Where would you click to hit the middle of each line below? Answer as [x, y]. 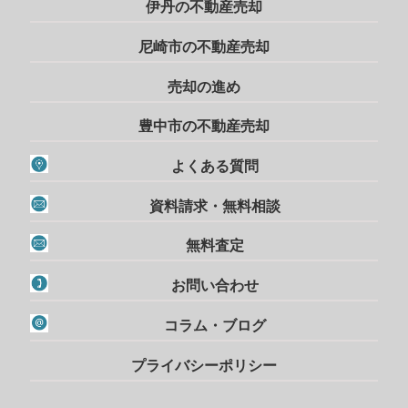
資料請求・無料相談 [215, 205]
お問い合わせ [215, 285]
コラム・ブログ [215, 324]
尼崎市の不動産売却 [204, 46]
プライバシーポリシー [204, 364]
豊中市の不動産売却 [204, 126]
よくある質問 [215, 166]
